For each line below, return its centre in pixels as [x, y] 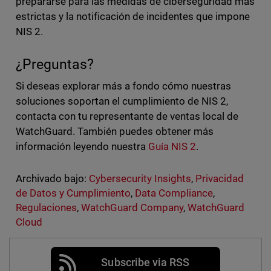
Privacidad [220, 179]
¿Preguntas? [54, 65]
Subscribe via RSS [145, 263]
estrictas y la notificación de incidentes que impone [133, 17]
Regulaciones [46, 208]
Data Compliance [174, 193]
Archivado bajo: [51, 179]
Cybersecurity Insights [140, 179]
